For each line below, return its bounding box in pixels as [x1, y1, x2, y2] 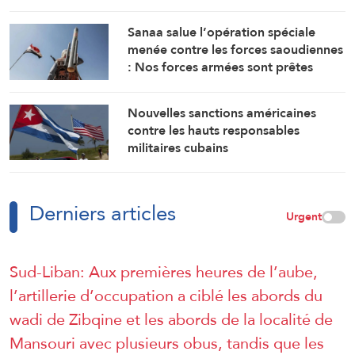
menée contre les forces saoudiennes [128, 38, 344, 62]
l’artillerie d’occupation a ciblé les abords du [10, 281, 323, 311]
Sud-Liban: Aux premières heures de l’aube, [10, 257, 318, 288]
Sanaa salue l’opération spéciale [128, 21, 316, 44]
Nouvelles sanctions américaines [128, 101, 317, 124]
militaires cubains [128, 136, 229, 159]
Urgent [286, 206, 322, 227]
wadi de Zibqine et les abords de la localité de [10, 304, 333, 335]
